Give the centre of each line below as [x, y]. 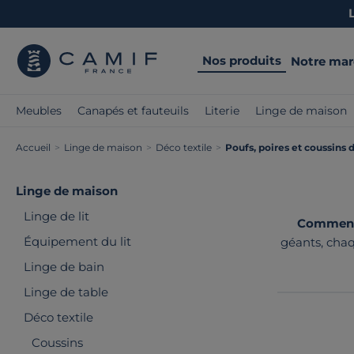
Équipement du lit [77, 241]
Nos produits [242, 60]
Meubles [39, 111]
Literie [222, 111]
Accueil [33, 147]
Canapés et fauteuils [133, 111]
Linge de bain [64, 267]
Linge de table [66, 292]
